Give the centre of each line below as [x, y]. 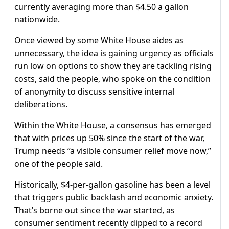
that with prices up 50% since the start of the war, [109, 138]
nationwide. [37, 20]
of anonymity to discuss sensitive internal [94, 92]
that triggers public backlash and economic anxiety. [114, 198]
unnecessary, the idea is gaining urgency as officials [114, 53]
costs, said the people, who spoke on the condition [112, 79]
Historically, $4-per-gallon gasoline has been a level [112, 185]
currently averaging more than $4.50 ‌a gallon [101, 7]
